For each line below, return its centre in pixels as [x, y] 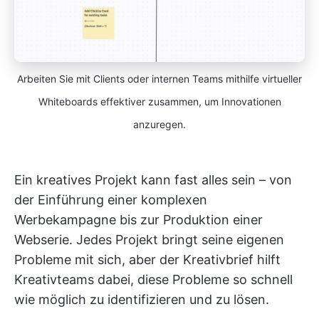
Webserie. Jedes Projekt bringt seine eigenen [149, 240]
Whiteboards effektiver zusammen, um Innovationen [159, 102]
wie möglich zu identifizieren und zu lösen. [142, 300]
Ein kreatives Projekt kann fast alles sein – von [153, 180]
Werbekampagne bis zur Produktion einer [138, 220]
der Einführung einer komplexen [111, 200]
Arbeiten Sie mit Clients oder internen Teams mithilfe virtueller [159, 79]
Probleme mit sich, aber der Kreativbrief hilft [147, 260]
